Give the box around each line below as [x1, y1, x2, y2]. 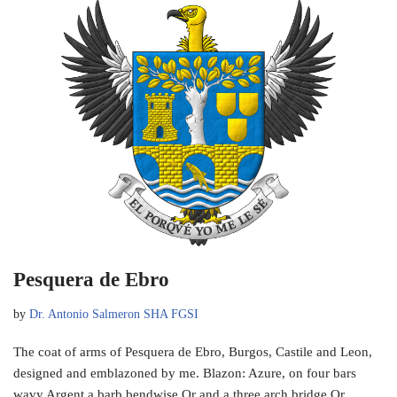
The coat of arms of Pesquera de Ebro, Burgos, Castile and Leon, [13, 344, 372, 359]
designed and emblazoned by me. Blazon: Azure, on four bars [13, 365, 356, 380]
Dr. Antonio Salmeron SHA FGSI [29, 307, 198, 321]
